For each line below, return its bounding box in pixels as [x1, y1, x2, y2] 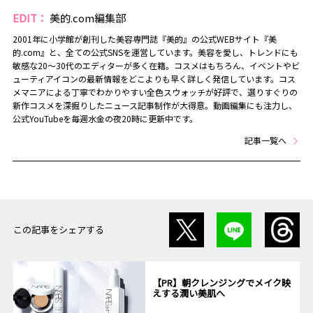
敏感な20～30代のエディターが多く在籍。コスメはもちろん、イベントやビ [12, 59, 300, 72]
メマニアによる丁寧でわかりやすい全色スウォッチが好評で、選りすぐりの [12, 86, 298, 99]
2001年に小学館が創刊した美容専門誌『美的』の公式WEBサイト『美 [12, 33, 277, 45]
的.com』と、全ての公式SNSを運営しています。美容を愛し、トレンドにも [12, 46, 298, 59]
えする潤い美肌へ [152, 286, 225, 300]
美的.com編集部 [49, 10, 126, 26]
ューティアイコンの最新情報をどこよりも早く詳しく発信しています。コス [12, 73, 296, 85]
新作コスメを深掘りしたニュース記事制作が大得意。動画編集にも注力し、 [12, 99, 297, 112]
